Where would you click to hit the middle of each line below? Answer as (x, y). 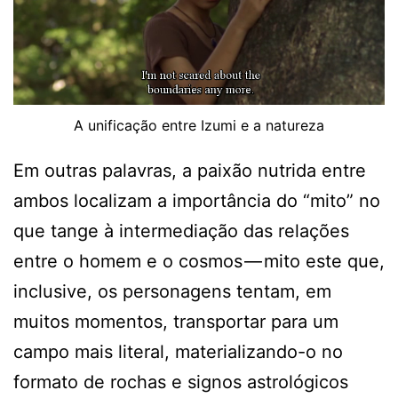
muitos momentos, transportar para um (176, 321)
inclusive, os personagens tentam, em (172, 291)
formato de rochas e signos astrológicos (181, 382)
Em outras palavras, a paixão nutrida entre (190, 170)
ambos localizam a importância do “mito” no (197, 200)
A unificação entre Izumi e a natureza (199, 125)
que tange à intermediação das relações (181, 231)
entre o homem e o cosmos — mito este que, (199, 261)
